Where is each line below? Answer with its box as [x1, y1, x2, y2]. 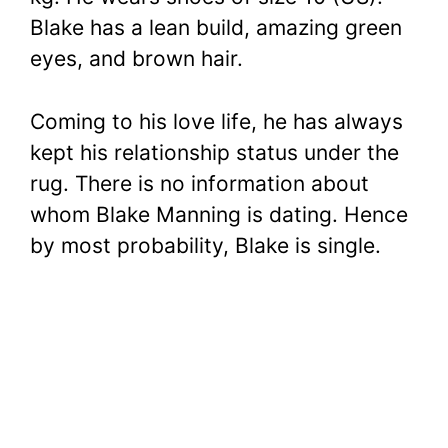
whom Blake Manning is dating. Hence [30, 201, 408, 227]
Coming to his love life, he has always [30, 108, 403, 134]
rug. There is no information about [30, 170, 369, 196]
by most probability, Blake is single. [30, 232, 387, 258]
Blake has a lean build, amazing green [30, 15, 402, 41]
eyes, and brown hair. [30, 46, 243, 72]
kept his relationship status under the [30, 139, 399, 165]
